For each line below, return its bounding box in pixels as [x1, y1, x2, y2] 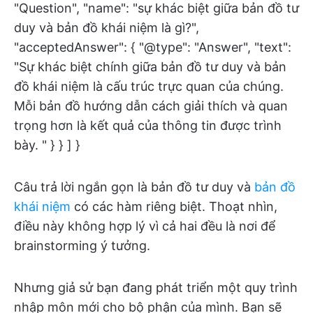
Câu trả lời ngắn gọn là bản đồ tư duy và [14, 180, 254, 194]
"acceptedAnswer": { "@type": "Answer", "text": [14, 40, 291, 54]
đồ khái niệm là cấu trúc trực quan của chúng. [14, 79, 284, 94]
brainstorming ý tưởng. [14, 238, 150, 253]
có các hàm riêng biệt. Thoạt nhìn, [71, 199, 277, 214]
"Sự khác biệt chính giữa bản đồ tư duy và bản [14, 59, 286, 74]
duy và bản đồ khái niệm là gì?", [14, 20, 199, 35]
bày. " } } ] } [14, 138, 80, 152]
